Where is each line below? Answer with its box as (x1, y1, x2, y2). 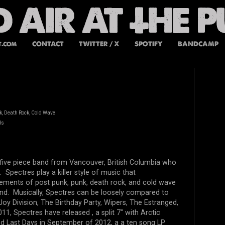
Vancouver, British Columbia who (69, 158, 176, 167)
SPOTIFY (134, 39, 163, 48)
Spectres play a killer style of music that (5, 168, 136, 177)
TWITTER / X (78, 39, 120, 48)
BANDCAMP (177, 39, 218, 48)
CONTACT (32, 39, 64, 48)
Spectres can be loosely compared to (45, 188, 169, 197)
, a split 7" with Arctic (91, 208, 160, 217)
